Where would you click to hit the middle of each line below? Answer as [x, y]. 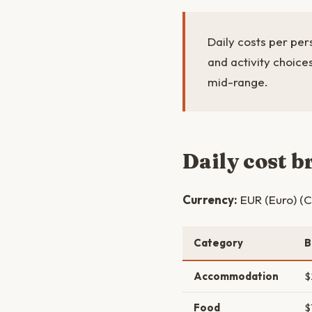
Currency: [210, 200]
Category [218, 243]
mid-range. [238, 82]
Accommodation [236, 276]
